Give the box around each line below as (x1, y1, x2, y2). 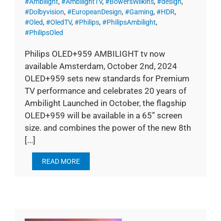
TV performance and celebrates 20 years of (25, 86, 186, 96)
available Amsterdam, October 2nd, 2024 (25, 61, 177, 72)
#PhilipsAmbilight (102, 18, 156, 27)
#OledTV (46, 18, 72, 27)
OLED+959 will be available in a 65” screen (25, 110, 182, 121)
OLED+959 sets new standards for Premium (25, 74, 189, 84)
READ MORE (42, 157, 80, 166)
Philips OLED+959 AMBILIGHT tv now (25, 49, 165, 59)
